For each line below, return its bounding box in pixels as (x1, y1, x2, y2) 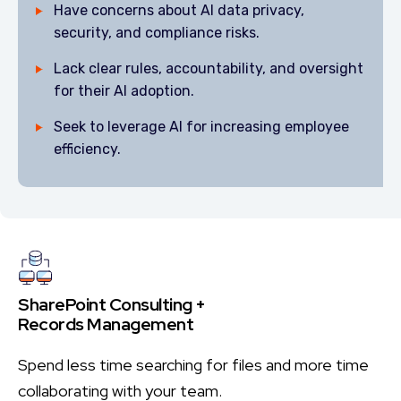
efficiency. (54, 141, 121, 158)
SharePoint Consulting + (18, 293, 206, 316)
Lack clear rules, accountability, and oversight (54, 60, 363, 77)
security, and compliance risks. (54, 24, 260, 41)
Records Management (18, 312, 193, 336)
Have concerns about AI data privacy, (54, 2, 304, 19)
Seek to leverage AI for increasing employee (54, 118, 349, 135)
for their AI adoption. (54, 82, 194, 99)
